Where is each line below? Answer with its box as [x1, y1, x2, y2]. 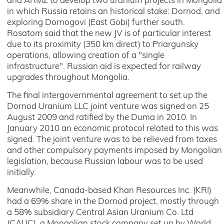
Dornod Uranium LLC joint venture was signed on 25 [7, 102, 209, 111]
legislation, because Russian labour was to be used [7, 157, 203, 166]
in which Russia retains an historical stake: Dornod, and [7, 7, 220, 16]
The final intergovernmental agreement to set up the [7, 91, 207, 100]
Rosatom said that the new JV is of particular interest [7, 29, 211, 38]
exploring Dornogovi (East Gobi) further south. [7, 18, 185, 27]
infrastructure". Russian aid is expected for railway [7, 62, 201, 71]
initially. [7, 168, 36, 177]
